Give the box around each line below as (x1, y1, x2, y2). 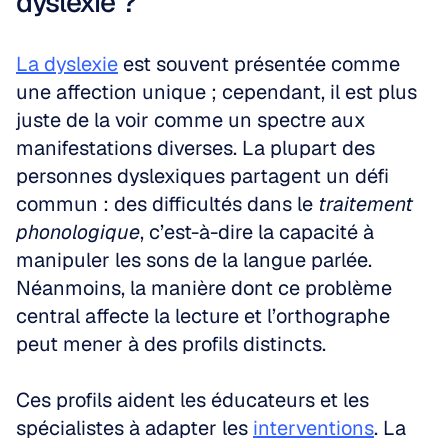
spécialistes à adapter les (16, 415, 253, 441)
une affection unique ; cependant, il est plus (16, 79, 417, 105)
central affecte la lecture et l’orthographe (16, 303, 390, 329)
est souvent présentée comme (118, 51, 400, 77)
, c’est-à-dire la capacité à (140, 219, 374, 245)
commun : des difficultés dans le (16, 191, 318, 217)
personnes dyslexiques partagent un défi (16, 163, 389, 189)
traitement (318, 191, 413, 217)
